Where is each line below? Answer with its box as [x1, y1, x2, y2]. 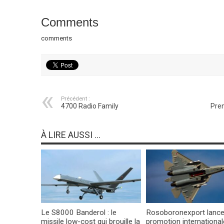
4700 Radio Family [60, 102, 118, 110]
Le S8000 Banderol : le [40, 207, 116, 217]
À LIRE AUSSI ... [40, 129, 100, 140]
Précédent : [60, 95, 90, 102]
